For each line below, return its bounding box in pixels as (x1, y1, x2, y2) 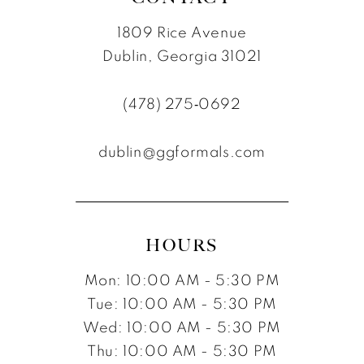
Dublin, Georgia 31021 (102, 46, 262, 66)
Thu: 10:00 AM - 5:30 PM (87, 341, 277, 361)
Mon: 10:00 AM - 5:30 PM (84, 271, 280, 290)
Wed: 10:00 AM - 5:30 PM (83, 318, 281, 337)
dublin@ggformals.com (98, 142, 266, 162)
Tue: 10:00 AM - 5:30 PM (87, 294, 277, 314)
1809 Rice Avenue (117, 23, 247, 42)
